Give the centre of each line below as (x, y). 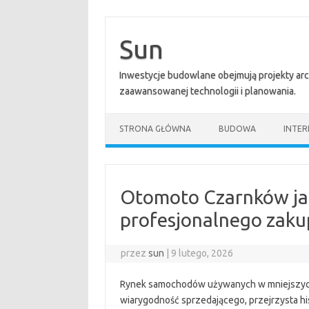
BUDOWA (237, 129)
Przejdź (120, 21)
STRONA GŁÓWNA (155, 129)
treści (116, 40)
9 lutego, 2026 (202, 253)
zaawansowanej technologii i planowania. (208, 91)
